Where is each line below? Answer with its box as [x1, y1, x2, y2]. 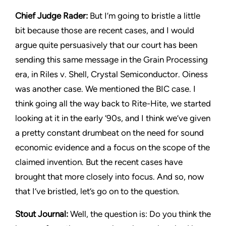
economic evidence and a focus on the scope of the [15, 142, 210, 152]
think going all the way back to [15, 98, 132, 108]
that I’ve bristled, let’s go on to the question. [15, 186, 180, 196]
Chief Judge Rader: [15, 11, 90, 21]
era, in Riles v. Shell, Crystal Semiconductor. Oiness [15, 69, 208, 79]
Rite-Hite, [132, 98, 168, 108]
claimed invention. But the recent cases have [15, 157, 183, 167]
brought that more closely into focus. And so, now [15, 172, 204, 182]
